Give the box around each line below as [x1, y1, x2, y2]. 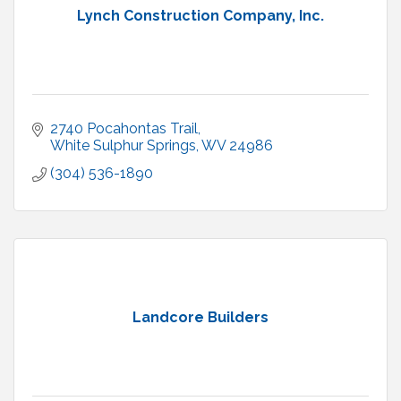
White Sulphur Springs [50, 137, 196, 155]
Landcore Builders [132, 309, 269, 327]
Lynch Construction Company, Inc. [77, 7, 324, 25]
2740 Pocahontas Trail [50, 120, 198, 138]
